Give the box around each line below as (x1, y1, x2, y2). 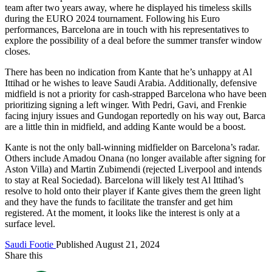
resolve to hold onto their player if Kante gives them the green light (5, 185, 260, 196)
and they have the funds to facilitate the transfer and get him (5, 196, 233, 207)
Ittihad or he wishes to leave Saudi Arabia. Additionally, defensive (5, 77, 257, 88)
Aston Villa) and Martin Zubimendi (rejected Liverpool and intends (5, 163, 262, 174)
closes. (5, 46, 30, 56)
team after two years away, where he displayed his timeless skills (5, 2, 251, 13)
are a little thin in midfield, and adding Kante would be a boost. (5, 121, 246, 132)
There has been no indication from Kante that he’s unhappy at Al (5, 66, 252, 77)
